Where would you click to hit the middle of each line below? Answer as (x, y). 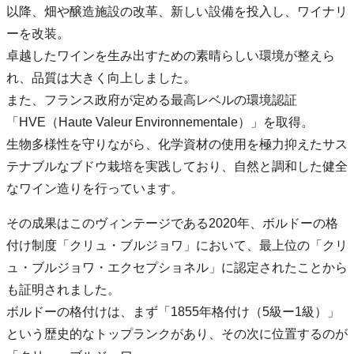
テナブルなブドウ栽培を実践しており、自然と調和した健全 (177, 166)
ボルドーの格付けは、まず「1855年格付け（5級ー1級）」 (173, 311)
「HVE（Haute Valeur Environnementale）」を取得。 (160, 122)
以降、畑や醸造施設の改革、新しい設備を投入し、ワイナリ (177, 11)
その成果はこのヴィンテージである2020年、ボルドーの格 (172, 223)
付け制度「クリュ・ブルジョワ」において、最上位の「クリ (177, 245)
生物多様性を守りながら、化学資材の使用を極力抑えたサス (177, 144)
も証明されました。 (63, 289)
